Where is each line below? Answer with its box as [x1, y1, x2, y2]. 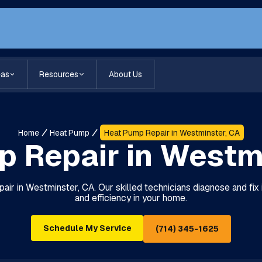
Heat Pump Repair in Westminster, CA [104, 127, 240, 138]
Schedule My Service [43, 223, 132, 234]
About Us [108, 69, 142, 80]
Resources [39, 69, 79, 80]
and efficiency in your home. [74, 191, 187, 204]
